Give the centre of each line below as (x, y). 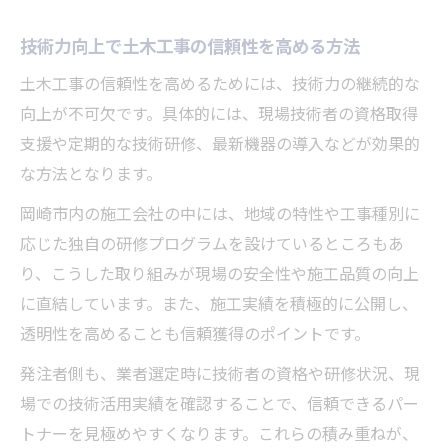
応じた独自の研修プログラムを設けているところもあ (212, 246)
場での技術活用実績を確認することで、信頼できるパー (219, 406)
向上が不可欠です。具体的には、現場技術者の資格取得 (219, 116)
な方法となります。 (91, 176)
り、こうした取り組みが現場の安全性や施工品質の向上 (219, 276)
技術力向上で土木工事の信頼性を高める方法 (190, 48)
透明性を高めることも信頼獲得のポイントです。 (195, 336)
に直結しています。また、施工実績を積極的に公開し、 (219, 306)
